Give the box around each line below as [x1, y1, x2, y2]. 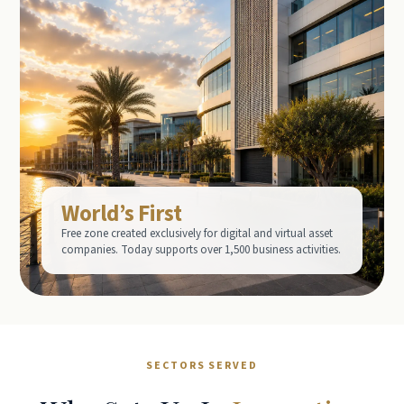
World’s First [61, 197, 182, 230]
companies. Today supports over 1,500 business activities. [61, 242, 341, 258]
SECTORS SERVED [146, 358, 258, 373]
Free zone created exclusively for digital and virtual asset [61, 225, 333, 242]
